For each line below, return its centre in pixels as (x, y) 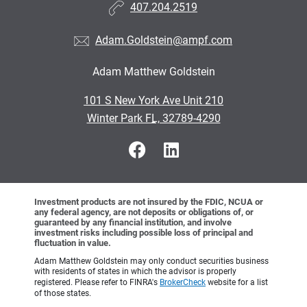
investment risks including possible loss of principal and (144, 233)
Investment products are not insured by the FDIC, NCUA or (149, 202)
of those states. (63, 294)
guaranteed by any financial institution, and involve (133, 223)
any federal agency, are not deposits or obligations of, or (144, 212)
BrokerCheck (183, 283)
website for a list (237, 283)
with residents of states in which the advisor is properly (135, 272)
